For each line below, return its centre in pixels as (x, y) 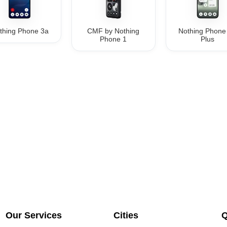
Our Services (34, 215)
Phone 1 (113, 39)
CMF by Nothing (113, 31)
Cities (126, 215)
